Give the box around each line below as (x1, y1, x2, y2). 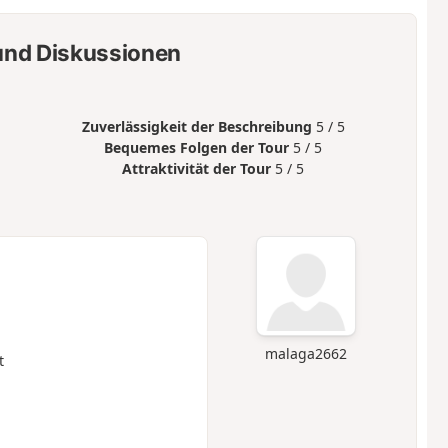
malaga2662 (265, 343, 348, 363)
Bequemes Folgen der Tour (104, 138, 290, 158)
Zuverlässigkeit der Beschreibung (81, 117, 312, 137)
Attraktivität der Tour (122, 159, 272, 179)
